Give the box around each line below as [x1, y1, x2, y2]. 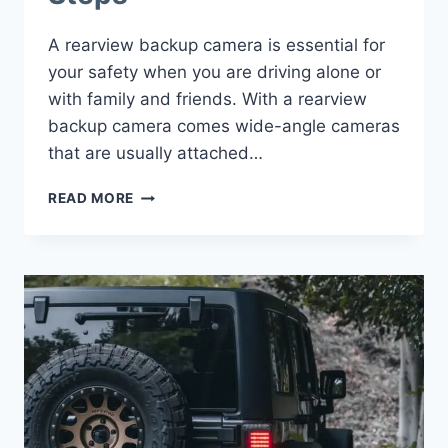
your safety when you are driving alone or [48, 62, 381, 83]
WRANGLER [133, 332, 217, 349]
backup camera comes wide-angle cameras [48, 116, 400, 137]
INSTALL [133, 185, 195, 202]
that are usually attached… [48, 143, 263, 164]
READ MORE [48, 190, 135, 207]
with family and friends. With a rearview [48, 89, 367, 110]
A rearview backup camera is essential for [48, 35, 385, 56]
